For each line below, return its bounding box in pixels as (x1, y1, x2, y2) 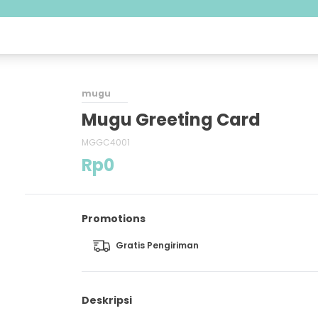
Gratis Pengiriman (115, 238, 199, 251)
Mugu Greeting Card (81, 108, 261, 131)
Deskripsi (81, 292, 132, 307)
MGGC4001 (81, 136, 130, 148)
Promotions (81, 212, 146, 226)
